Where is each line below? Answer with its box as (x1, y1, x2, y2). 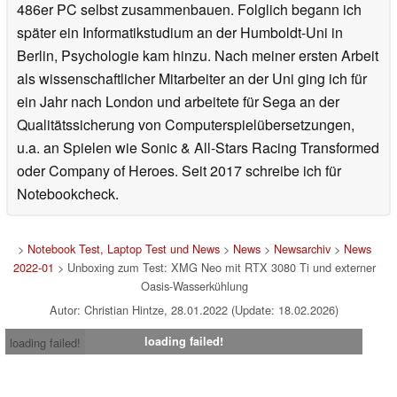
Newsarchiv (273, 239, 331, 257)
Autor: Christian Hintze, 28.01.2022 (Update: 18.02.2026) (50, 300, 339, 318)
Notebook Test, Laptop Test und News (27, 239, 220, 257)
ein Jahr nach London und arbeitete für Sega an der (17, 90, 339, 112)
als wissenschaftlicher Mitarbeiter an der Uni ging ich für (17, 67, 367, 89)
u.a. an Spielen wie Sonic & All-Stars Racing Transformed (17, 136, 379, 158)
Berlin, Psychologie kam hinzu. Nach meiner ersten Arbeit (17, 44, 378, 66)
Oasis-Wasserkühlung (140, 276, 248, 294)
